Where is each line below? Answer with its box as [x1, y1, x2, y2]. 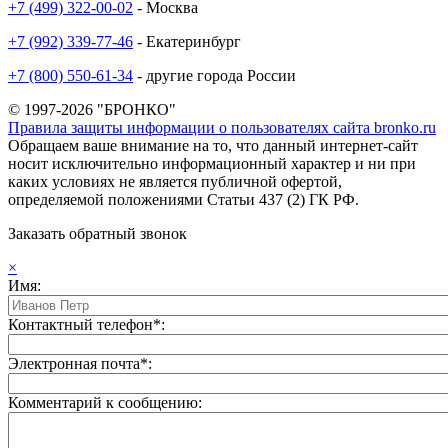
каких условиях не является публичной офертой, [8, 172, 342, 190]
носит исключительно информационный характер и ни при [8, 154, 416, 172]
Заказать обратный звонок [8, 224, 187, 242]
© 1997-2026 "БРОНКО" [8, 100, 176, 118]
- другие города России [133, 66, 296, 84]
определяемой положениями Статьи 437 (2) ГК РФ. [8, 190, 359, 208]
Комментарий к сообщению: [8, 393, 202, 411]
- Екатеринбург [133, 32, 241, 50]
